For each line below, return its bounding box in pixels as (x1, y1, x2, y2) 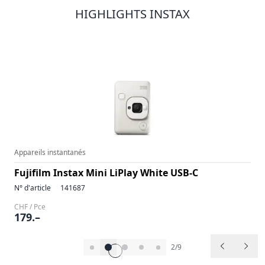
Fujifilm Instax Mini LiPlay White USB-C (14, 166, 198, 179)
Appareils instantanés (14, 147, 86, 157)
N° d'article (14, 183, 51, 193)
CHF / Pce (14, 202, 46, 212)
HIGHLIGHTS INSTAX (75, 6, 190, 22)
